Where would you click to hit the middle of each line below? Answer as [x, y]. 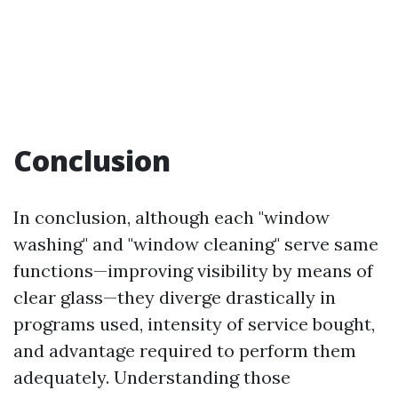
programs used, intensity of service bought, [194, 324]
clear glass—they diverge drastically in [175, 297]
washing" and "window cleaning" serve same [196, 244]
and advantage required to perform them [185, 350]
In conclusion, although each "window [171, 217]
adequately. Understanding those [152, 377]
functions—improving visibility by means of [193, 271]
